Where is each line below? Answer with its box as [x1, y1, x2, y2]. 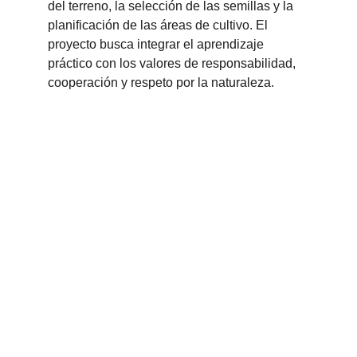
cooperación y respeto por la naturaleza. [48, 76, 274, 89]
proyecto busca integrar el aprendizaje [48, 37, 267, 51]
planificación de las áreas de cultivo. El [48, 18, 271, 32]
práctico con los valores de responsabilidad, [48, 57, 299, 70]
